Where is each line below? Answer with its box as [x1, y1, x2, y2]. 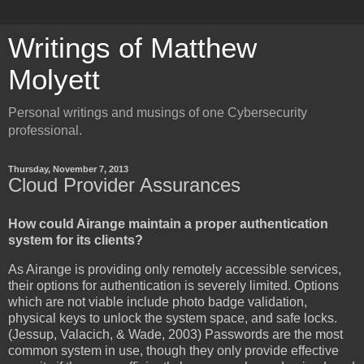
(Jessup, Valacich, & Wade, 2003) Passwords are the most [8, 327, 343, 341]
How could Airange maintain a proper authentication [8, 216, 328, 231]
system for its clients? [8, 232, 143, 247]
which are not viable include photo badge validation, [8, 294, 307, 309]
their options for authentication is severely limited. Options [8, 278, 339, 292]
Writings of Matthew [8, 32, 257, 63]
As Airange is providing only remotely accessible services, [8, 262, 341, 276]
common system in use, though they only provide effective [8, 343, 339, 357]
